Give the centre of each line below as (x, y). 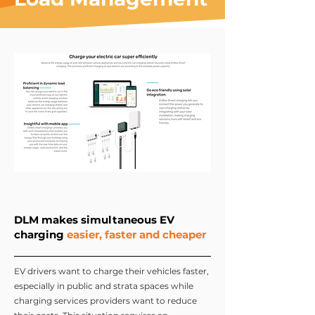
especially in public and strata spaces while (104, 286)
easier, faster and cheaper (136, 234)
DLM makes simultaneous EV (94, 220)
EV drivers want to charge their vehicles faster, (111, 271)
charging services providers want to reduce (105, 301)
